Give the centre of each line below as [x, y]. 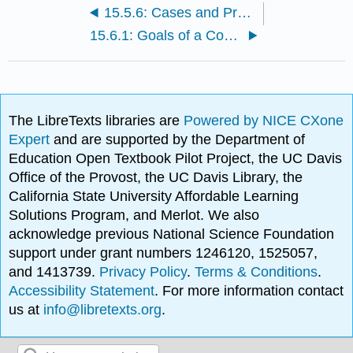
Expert [32, 140]
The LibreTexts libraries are [97, 121]
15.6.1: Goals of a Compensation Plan [231, 36]
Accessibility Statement [82, 291]
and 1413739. [54, 272]
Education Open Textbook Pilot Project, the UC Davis [176, 159]
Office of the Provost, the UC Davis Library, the [156, 178]
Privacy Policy [143, 272]
